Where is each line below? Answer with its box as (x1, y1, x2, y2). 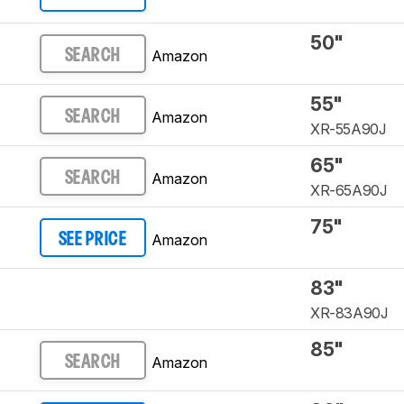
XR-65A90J (310, 181, 387, 200)
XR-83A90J (310, 304, 388, 323)
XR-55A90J (310, 120, 386, 139)
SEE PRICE (58, 231, 127, 248)
